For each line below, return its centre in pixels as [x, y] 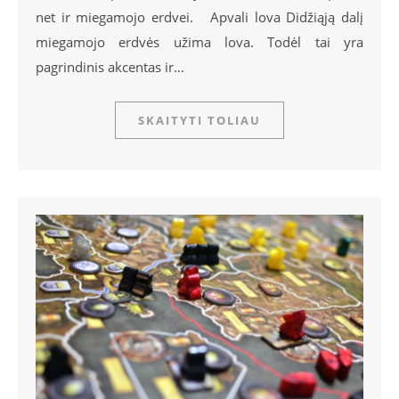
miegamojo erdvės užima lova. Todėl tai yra [199, 42]
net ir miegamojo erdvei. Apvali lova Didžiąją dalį [199, 17]
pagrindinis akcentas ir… [110, 67]
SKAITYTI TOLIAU [199, 121]
